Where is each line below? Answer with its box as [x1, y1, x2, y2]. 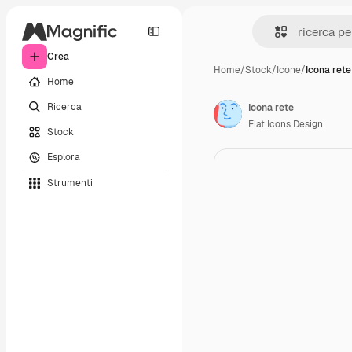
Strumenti [47, 176, 93, 189]
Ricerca [47, 100, 82, 113]
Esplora [47, 150, 80, 163]
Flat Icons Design [248, 118, 323, 130]
